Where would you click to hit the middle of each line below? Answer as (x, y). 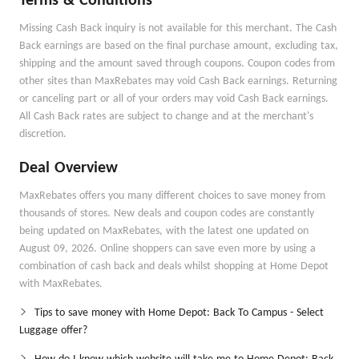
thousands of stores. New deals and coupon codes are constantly (167, 214)
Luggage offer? (53, 331)
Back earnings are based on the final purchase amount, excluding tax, (179, 46)
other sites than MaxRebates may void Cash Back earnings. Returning (178, 81)
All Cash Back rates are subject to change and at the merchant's (166, 117)
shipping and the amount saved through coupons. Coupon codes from (177, 64)
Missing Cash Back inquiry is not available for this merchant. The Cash (178, 28)
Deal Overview (69, 168)
